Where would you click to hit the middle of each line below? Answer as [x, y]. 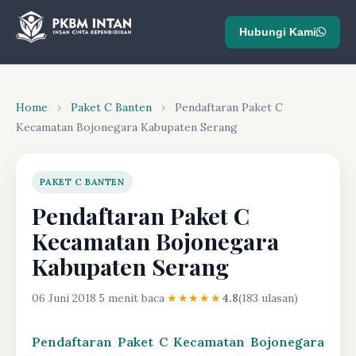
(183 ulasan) [268, 298]
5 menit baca [132, 298]
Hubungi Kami [278, 31]
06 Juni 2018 [64, 298]
